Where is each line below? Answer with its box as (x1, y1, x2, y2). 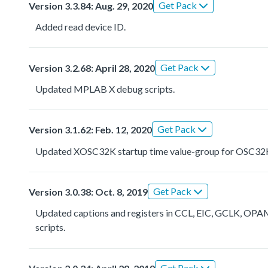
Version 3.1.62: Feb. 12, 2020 (29, 124, 152, 136)
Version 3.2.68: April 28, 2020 (29, 62, 155, 74)
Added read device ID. (35, 21, 126, 33)
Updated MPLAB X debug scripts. (35, 83, 175, 95)
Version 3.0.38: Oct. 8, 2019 (29, 186, 148, 198)
